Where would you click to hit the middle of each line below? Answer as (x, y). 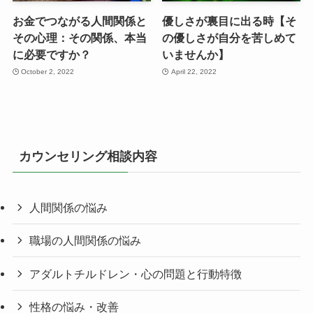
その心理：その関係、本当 (79, 38)
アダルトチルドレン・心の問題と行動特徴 (136, 274)
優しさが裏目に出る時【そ (230, 21)
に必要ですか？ (51, 55)
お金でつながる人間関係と (79, 21)
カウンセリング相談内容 (88, 157)
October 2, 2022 (48, 71)
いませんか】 (196, 55)
